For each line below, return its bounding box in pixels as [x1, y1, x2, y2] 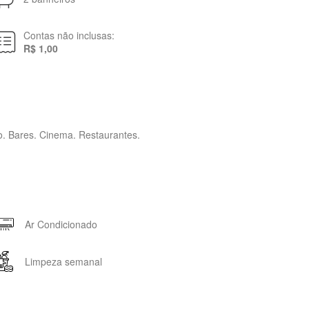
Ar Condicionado [24, 217, 97, 231]
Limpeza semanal [24, 254, 102, 268]
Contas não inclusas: [23, 28, 114, 42]
